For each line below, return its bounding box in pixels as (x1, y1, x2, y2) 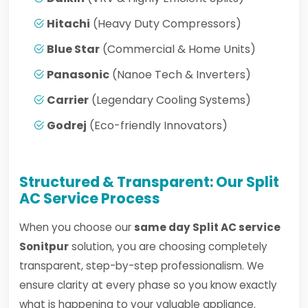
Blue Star (47, 41, 100, 57)
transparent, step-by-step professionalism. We (19, 258, 264, 273)
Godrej (47, 118, 87, 133)
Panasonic (47, 67, 109, 82)
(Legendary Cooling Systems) (89, 92, 251, 108)
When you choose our (19, 220, 134, 234)
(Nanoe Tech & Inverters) (109, 67, 251, 82)
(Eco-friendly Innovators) (87, 118, 228, 133)
